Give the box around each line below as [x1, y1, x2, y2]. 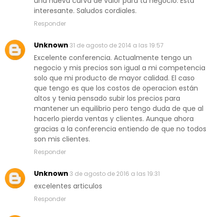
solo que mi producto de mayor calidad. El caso [34, 73, 195, 83]
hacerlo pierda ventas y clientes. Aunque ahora [34, 114, 194, 124]
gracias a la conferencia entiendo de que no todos [34, 124, 206, 134]
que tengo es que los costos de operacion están [34, 83, 198, 93]
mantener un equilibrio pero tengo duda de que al [34, 104, 203, 114]
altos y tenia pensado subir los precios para [34, 93, 180, 104]
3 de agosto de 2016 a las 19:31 [70, 170, 160, 178]
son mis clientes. [34, 134, 90, 144]
